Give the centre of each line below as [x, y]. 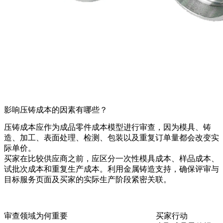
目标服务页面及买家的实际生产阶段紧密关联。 [88, 180]
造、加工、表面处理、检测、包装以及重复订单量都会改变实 [111, 138]
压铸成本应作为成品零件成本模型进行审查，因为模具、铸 [108, 127]
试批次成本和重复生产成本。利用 [64, 169]
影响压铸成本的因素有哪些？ [56, 110]
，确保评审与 [195, 169]
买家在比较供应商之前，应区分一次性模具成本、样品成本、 [111, 159]
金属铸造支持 [147, 169]
